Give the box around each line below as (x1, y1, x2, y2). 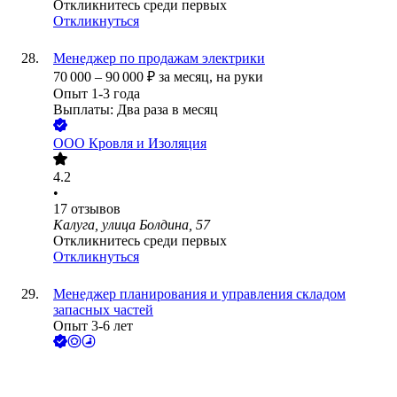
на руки (216, 69, 263, 85)
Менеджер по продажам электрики (53, 51, 265, 66)
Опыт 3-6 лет (53, 318, 133, 334)
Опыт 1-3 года (53, 86, 140, 102)
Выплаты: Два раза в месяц (53, 102, 218, 118)
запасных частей (53, 302, 153, 318)
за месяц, (159, 69, 216, 85)
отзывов (71, 201, 121, 217)
